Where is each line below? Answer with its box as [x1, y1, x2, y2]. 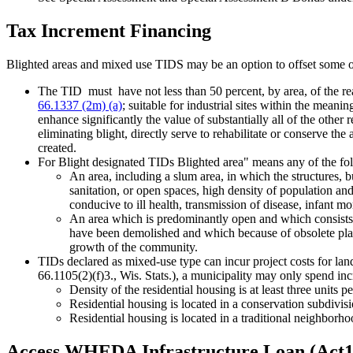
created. [38, 140, 76, 154]
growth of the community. [69, 240, 201, 254]
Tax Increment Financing [6, 20, 211, 41]
